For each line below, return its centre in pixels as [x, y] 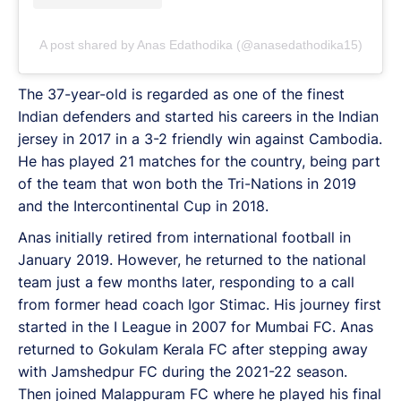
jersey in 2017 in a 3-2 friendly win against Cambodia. [200, 138]
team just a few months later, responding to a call [186, 282]
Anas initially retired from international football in [184, 237]
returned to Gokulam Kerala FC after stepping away [193, 349]
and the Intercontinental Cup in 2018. [143, 205]
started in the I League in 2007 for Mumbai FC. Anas [196, 326]
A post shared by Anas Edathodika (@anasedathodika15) [200, 44]
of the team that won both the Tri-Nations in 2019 [187, 183]
